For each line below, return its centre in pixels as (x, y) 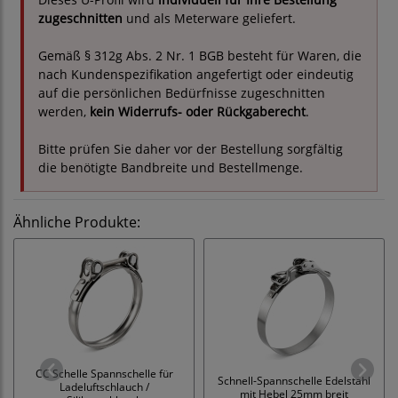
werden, (64, 112)
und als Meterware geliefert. (209, 19)
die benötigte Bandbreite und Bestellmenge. (171, 168)
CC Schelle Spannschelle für (104, 374)
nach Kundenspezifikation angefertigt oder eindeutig (196, 75)
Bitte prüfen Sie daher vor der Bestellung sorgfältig (191, 149)
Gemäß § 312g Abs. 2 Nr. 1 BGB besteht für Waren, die (200, 56)
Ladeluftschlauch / (104, 387)
